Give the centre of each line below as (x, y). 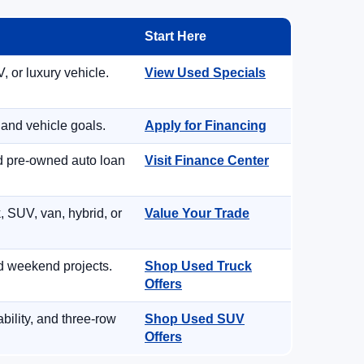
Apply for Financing (206, 126)
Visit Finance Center (207, 160)
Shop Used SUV (195, 319)
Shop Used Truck (198, 266)
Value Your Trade (197, 213)
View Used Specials (205, 73)
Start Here (175, 36)
